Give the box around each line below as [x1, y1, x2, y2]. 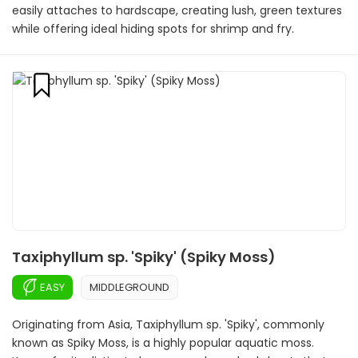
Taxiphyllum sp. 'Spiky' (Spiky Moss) [12, 247, 276, 267]
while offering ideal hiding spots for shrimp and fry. [12, 21, 294, 37]
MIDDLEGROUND [89, 279, 169, 295]
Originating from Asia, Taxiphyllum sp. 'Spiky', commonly [12, 316, 324, 332]
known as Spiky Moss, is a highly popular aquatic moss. [12, 335, 314, 351]
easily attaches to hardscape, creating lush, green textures [12, 2, 342, 18]
